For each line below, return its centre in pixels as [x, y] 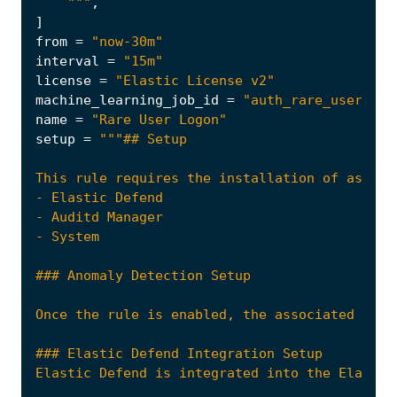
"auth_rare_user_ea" [319, 101]
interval [67, 62]
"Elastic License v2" [195, 81]
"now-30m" [127, 42]
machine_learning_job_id [127, 101]
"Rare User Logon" [159, 120]
